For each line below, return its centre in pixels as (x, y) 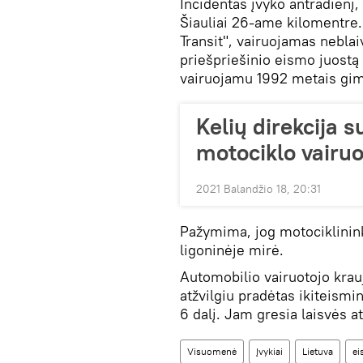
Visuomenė (212, 351)
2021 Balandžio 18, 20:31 (258, 189)
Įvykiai (269, 351)
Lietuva (318, 351)
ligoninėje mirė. (232, 250)
